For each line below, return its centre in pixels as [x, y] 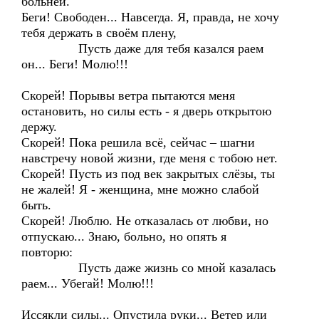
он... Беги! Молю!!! [75, 64]
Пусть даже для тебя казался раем [142, 48]
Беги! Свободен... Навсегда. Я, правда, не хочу [150, 17]
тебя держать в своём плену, [99, 33]
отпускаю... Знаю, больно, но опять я [124, 236]
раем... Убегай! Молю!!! [88, 283]
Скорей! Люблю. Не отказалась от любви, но [145, 221]
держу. [39, 127]
